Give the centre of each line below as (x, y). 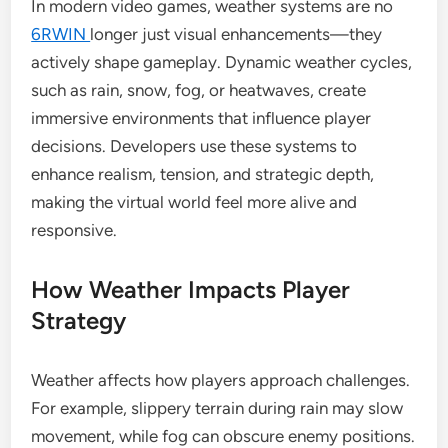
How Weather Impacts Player (191, 289)
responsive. (74, 230)
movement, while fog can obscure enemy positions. (223, 436)
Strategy (79, 320)
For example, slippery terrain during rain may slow (217, 408)
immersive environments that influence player (201, 118)
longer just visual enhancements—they (236, 34)
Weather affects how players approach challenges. (221, 380)
